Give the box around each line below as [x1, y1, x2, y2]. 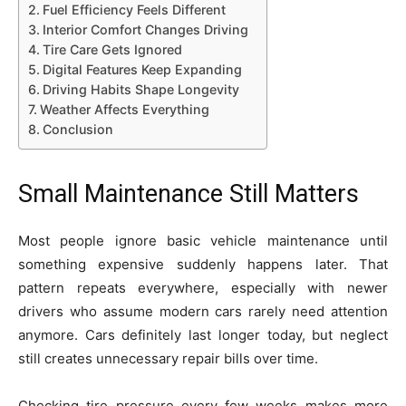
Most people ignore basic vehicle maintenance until [18, 232, 388, 249]
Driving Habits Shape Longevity [42, 82, 239, 97]
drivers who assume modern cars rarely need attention [18, 303, 388, 320]
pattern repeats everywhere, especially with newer [18, 279, 388, 296]
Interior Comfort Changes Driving [42, 22, 248, 37]
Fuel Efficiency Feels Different [42, 2, 226, 17]
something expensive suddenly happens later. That [18, 256, 388, 273]
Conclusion [42, 121, 113, 137]
